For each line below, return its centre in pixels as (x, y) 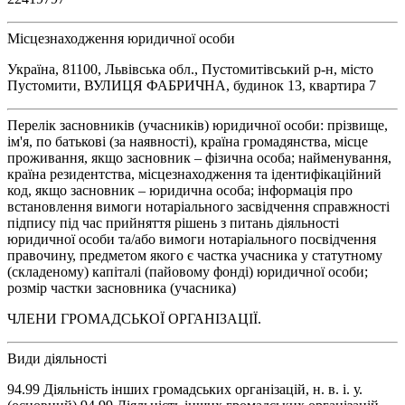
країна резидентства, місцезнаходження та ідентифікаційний (194, 174)
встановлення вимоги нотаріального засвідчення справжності (198, 206)
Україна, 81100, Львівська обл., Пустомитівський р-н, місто (190, 69)
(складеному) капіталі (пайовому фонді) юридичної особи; (188, 271)
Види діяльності (57, 358)
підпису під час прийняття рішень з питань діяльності (173, 222)
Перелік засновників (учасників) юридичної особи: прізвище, (198, 125)
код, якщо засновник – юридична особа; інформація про (180, 190)
